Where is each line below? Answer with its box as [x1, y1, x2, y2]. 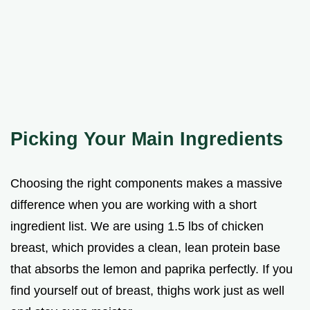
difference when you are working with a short [10, 197, 257, 212]
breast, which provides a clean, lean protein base [10, 240, 280, 255]
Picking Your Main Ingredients [10, 127, 283, 149]
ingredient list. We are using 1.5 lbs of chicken [10, 219, 264, 233]
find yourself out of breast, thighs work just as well [10, 283, 284, 298]
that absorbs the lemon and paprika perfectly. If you [10, 262, 293, 276]
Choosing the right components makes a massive [10, 176, 282, 190]
